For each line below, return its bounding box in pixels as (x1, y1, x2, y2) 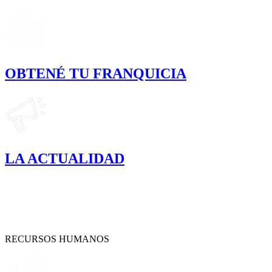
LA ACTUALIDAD (5, 151, 124, 167)
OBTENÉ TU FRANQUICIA (5, 65, 186, 81)
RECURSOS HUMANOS (5, 234, 109, 245)
